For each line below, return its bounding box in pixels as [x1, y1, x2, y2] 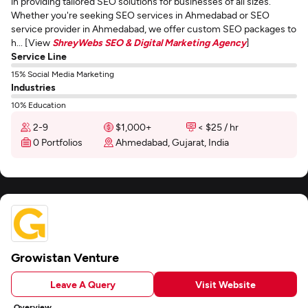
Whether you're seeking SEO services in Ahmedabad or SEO [11, 9, 269, 21]
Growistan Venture [11, 250, 119, 265]
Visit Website [195, 278, 256, 290]
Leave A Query [49, 278, 115, 290]
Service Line [11, 50, 67, 62]
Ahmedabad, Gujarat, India [115, 136, 229, 148]
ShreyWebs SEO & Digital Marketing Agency [52, 36, 246, 48]
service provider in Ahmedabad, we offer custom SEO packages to [11, 23, 296, 34]
